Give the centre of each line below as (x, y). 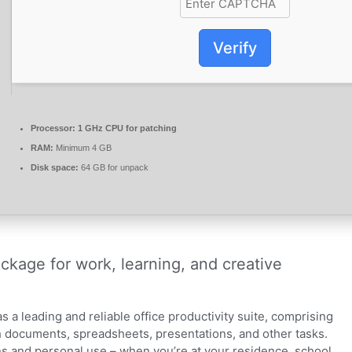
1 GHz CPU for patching (126, 128)
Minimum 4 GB (82, 148)
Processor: (53, 128)
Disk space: (55, 168)
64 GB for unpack (114, 168)
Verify (235, 48)
